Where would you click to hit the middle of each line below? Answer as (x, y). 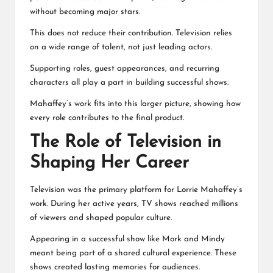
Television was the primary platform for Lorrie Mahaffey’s (136, 190)
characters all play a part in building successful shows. (129, 83)
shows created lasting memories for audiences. (115, 267)
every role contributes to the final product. (107, 118)
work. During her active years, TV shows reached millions (134, 204)
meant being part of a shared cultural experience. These (133, 253)
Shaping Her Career (109, 163)
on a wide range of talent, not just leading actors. (121, 48)
